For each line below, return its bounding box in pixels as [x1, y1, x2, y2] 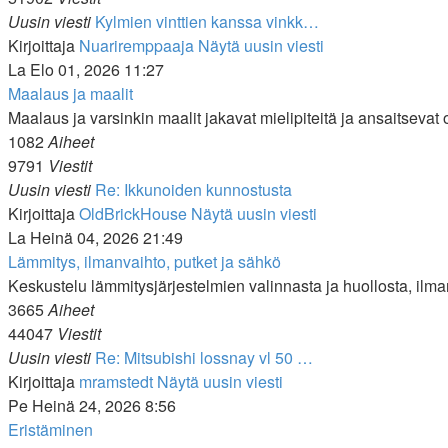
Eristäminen [8, 418, 93, 441]
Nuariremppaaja [79, 34, 194, 57]
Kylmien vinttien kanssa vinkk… [95, 10, 319, 33]
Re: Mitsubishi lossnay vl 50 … [95, 346, 313, 369]
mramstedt [79, 370, 153, 393]
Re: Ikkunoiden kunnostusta [95, 178, 292, 201]
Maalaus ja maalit [8, 82, 133, 105]
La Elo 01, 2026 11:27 [8, 58, 164, 81]
